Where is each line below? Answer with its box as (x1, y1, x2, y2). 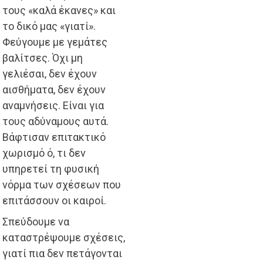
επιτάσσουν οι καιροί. (2, 194, 106, 207)
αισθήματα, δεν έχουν (2, 83, 106, 96)
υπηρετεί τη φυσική (2, 163, 99, 176)
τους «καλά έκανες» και (2, 4, 116, 17)
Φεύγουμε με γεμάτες (2, 36, 107, 49)
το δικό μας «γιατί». (2, 20, 96, 33)
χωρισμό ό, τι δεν (2, 147, 86, 160)
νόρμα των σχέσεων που (2, 178, 121, 191)
